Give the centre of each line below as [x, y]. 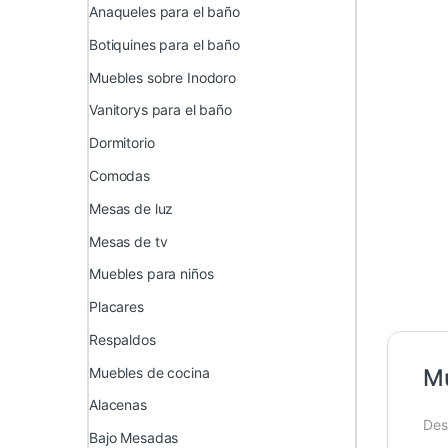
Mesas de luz [131, 208]
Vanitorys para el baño [160, 110]
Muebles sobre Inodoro [163, 77]
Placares [116, 307]
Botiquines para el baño [164, 44]
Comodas [120, 175]
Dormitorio [122, 143]
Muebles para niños [151, 274]
